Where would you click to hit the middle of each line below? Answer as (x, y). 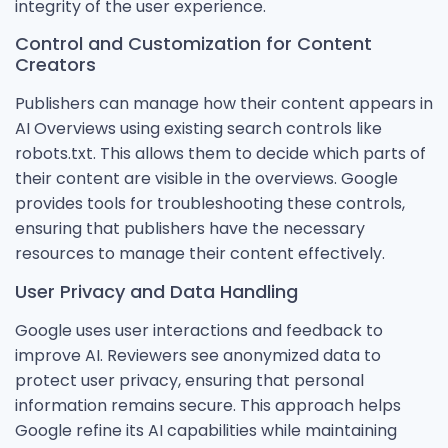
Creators (55, 65)
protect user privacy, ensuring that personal (189, 380)
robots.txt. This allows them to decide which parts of (220, 154)
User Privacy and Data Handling (156, 291)
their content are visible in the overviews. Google (206, 179)
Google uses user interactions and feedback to (199, 330)
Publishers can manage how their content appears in (224, 104)
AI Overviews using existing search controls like (198, 129)
